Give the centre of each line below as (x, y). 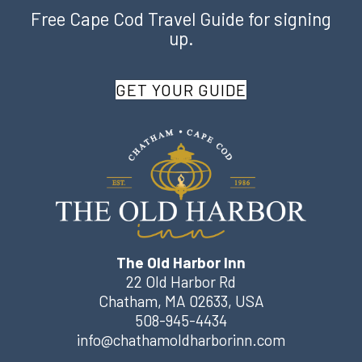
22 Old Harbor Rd (181, 281)
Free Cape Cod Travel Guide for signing (181, 18)
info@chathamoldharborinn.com (181, 339)
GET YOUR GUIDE (181, 89)
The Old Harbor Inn (181, 262)
